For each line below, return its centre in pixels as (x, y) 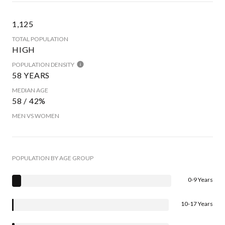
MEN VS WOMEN (36, 116)
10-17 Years (197, 203)
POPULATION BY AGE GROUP (53, 158)
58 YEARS (31, 75)
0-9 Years (200, 179)
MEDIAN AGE (30, 90)
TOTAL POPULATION (40, 39)
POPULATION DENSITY (43, 64)
